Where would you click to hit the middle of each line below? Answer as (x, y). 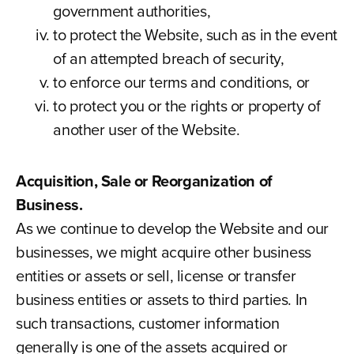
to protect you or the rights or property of (187, 106)
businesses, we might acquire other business (163, 252)
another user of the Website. (147, 130)
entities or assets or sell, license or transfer (156, 276)
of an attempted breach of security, (169, 58)
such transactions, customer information (147, 323)
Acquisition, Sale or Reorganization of (144, 181)
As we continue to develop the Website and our (172, 228)
